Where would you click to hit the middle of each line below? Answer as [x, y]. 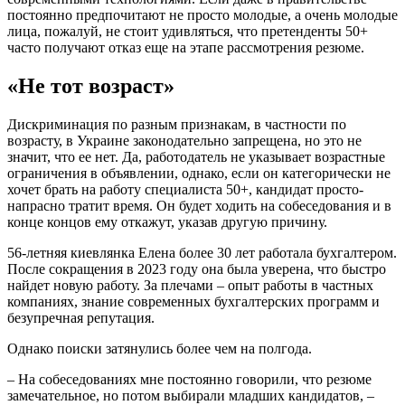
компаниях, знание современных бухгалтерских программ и [193, 301]
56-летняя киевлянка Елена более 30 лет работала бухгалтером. [202, 252]
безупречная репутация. [81, 317]
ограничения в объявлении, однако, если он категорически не [199, 173]
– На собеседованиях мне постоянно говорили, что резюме [189, 379]
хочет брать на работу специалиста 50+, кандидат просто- [185, 189]
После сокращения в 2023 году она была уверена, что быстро [197, 268]
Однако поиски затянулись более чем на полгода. [160, 348]
